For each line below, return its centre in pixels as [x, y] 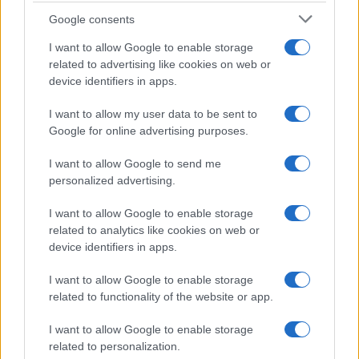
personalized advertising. [112, 180]
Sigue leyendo [81, 119]
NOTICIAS [52, 160]
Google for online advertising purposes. [149, 131]
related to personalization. [115, 346]
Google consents [92, 19]
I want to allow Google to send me [135, 163]
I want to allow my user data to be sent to [153, 114]
